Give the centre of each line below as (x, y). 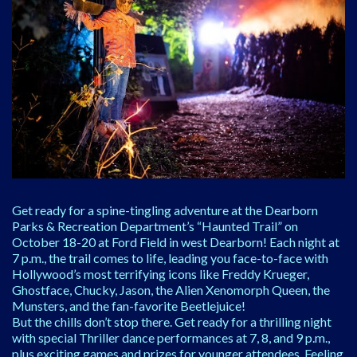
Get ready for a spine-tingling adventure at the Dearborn (165, 210)
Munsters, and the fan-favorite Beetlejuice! (129, 306)
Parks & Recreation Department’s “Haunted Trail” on (155, 226)
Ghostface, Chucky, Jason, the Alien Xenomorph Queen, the (171, 290)
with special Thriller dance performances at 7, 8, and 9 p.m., (171, 338)
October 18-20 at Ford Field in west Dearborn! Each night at (176, 242)
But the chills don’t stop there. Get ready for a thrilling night (172, 322)
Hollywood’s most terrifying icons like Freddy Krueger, (161, 274)
